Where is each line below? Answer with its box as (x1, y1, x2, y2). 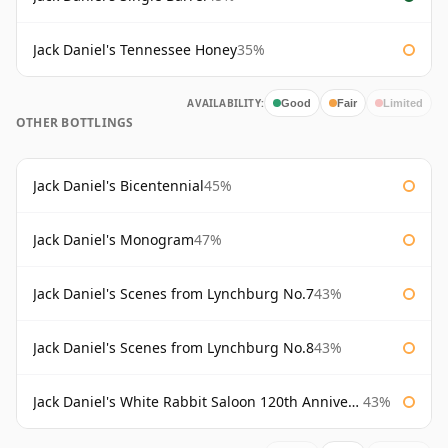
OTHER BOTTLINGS (16, 114, 134, 132)
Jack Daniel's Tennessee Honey (33, 40, 237, 60)
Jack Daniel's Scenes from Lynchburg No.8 (33, 338, 314, 358)
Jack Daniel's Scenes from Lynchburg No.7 (33, 284, 314, 304)
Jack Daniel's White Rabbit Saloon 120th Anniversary (33, 392, 348, 412)
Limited (383, 96, 423, 109)
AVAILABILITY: (187, 96, 264, 111)
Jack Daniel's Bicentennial (33, 176, 204, 196)
